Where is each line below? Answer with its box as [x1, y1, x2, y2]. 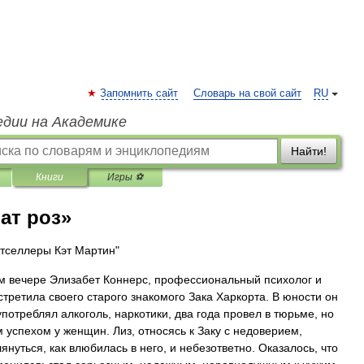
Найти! [291, 145, 327, 158]
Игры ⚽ [107, 171, 143, 183]
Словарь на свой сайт [193, 88, 301, 99]
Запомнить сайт [100, 88, 178, 99]
